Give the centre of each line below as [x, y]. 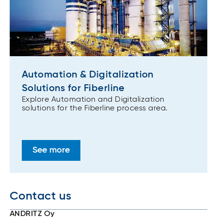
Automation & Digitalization [88, 75]
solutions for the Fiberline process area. [95, 108]
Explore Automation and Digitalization [93, 100]
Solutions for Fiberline [73, 88]
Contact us [41, 196]
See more [51, 150]
